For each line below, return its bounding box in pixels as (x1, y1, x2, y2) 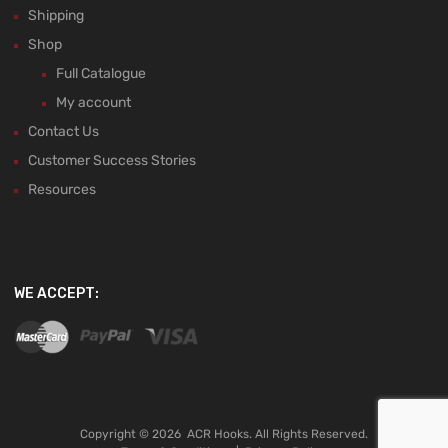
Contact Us (28, 123, 99, 141)
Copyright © (80, 426, 152, 441)
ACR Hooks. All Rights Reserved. (187, 426, 368, 441)
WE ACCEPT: (14, 285, 99, 303)
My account (56, 94, 131, 112)
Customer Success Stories (28, 152, 196, 170)
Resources (28, 181, 96, 199)
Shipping (28, 7, 84, 25)
